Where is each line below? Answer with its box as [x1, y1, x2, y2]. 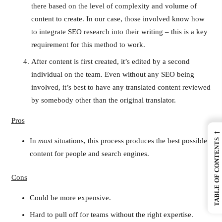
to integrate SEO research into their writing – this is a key [31, 28, 208, 36]
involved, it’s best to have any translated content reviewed [31, 83, 211, 91]
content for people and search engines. [30, 149, 149, 158]
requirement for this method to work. [31, 41, 145, 49]
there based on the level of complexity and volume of [31, 2, 197, 10]
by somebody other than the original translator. [31, 96, 176, 104]
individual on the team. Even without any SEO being [31, 70, 194, 78]
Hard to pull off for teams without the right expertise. [30, 210, 193, 219]
